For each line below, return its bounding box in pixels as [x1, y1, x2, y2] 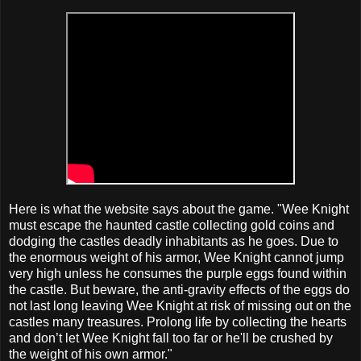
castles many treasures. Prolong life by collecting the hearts [9, 314, 346, 329]
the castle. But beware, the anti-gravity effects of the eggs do [9, 282, 350, 297]
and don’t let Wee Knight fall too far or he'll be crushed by [9, 330, 333, 345]
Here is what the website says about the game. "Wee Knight [9, 201, 349, 216]
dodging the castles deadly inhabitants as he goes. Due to [9, 234, 338, 248]
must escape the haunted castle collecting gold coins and [9, 218, 334, 232]
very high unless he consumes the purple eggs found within [9, 266, 346, 280]
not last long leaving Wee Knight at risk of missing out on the [9, 298, 351, 313]
